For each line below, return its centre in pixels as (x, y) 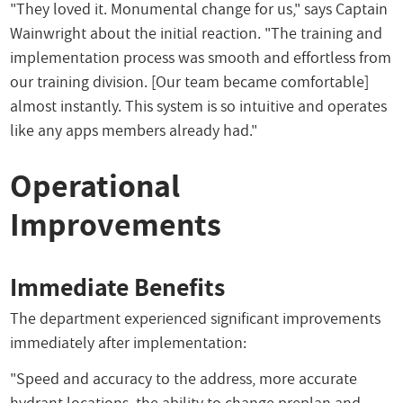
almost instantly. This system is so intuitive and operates (199, 105)
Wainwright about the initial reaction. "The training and (197, 32)
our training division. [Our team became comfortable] (190, 81)
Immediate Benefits (118, 287)
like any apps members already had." (134, 130)
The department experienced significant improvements (196, 318)
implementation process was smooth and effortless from (201, 57)
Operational (95, 185)
